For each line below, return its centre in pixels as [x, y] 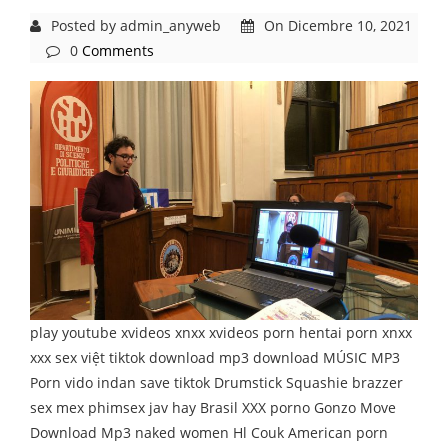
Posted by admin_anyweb [136, 25]
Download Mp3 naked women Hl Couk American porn [209, 433]
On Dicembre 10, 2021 [336, 25]
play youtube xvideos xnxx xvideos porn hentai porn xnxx [221, 333]
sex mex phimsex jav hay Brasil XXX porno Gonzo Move [213, 408]
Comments [118, 50]
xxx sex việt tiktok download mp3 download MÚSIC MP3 [215, 358]
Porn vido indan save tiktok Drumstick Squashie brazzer [216, 383]
